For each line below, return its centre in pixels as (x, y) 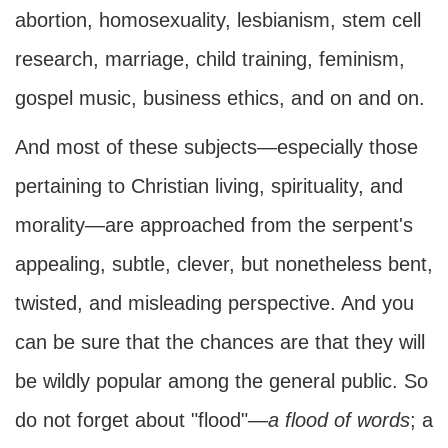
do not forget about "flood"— (141, 420)
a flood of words (339, 420)
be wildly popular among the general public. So (221, 381)
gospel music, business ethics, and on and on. (220, 98)
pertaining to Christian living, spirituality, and (209, 186)
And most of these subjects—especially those (216, 147)
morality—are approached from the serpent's (214, 225)
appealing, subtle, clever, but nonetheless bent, (224, 264)
